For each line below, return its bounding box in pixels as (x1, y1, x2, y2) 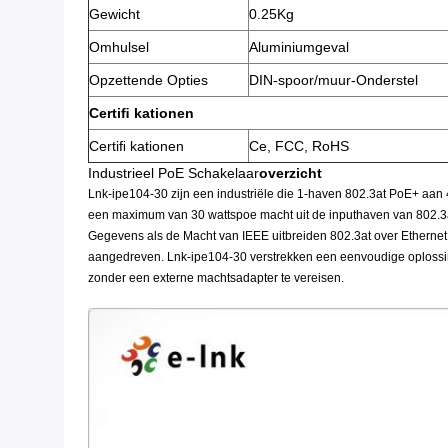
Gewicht (89, 6, 140, 22)
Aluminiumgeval (249, 39, 349, 55)
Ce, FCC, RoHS (249, 138, 349, 154)
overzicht (259, 165, 322, 181)
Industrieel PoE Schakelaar (88, 165, 259, 181)
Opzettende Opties (89, 72, 208, 88)
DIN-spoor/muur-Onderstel (249, 72, 418, 88)
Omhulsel (89, 39, 149, 55)
